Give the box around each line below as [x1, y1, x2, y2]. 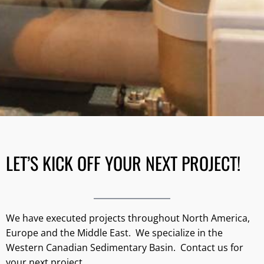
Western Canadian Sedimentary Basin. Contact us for [6, 240, 243, 254]
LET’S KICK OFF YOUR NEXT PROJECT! [6, 149, 240, 176]
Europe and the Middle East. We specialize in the [6, 226, 223, 239]
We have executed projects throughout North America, [6, 211, 250, 225]
